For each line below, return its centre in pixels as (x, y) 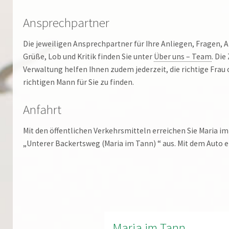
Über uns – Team (183, 57)
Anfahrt (42, 109)
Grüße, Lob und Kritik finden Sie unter (88, 57)
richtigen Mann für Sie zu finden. (78, 82)
